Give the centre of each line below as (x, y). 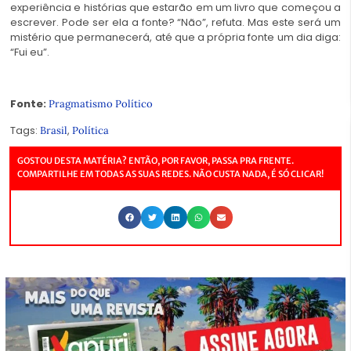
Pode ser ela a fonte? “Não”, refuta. (155, 22)
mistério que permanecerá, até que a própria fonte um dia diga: (175, 37)
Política (90, 130)
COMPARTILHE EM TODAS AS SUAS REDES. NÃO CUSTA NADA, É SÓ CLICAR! (170, 174)
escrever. (36, 22)
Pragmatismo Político (101, 104)
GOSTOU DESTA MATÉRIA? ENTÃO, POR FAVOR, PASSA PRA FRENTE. (156, 160)
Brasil (54, 130)
